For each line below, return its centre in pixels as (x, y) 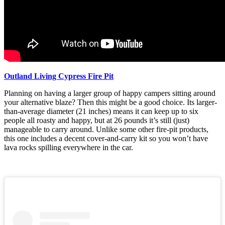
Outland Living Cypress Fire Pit (59, 76)
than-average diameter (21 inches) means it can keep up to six (101, 111)
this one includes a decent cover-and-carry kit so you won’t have (106, 139)
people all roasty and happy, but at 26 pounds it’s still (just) (97, 121)
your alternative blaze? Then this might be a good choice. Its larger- (110, 102)
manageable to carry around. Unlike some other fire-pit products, (106, 130)
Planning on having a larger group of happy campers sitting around (110, 93)
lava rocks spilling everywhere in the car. (69, 148)
